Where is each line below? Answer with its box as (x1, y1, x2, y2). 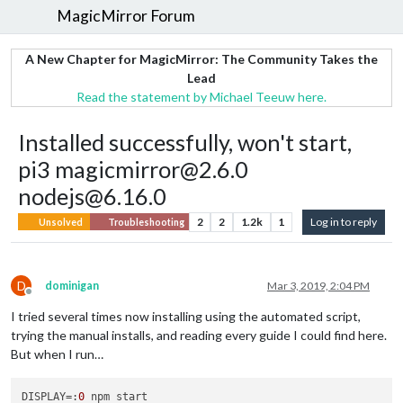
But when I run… (11, 345, 103, 362)
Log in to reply (310, 214, 377, 228)
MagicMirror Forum (57, 6, 196, 26)
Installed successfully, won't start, (18, 128, 352, 156)
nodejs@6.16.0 (18, 182, 166, 210)
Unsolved (38, 216, 83, 228)
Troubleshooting (105, 216, 184, 228)
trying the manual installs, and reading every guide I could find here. (11, 327, 387, 343)
